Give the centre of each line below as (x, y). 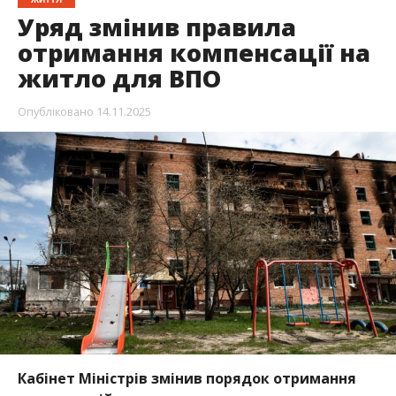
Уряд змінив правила (156, 27)
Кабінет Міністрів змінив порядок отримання (187, 378)
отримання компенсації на (194, 52)
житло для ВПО (119, 78)
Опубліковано (55, 111)
